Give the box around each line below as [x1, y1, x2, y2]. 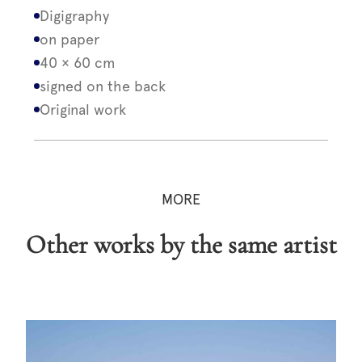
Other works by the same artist [45, 228, 337, 260]
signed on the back [40, 78, 166, 95]
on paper [40, 31, 100, 48]
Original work [40, 101, 127, 118]
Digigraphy [40, 7, 110, 24]
